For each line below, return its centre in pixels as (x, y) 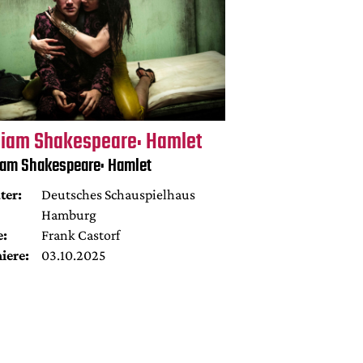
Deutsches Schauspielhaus (118, 195)
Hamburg (68, 215)
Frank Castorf (80, 235)
